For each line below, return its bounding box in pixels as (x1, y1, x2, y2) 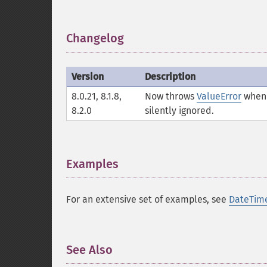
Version (72, 71, 104, 82)
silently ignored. (145, 105, 214, 116)
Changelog (66, 31, 124, 45)
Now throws (145, 91, 197, 102)
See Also (66, 243, 113, 257)
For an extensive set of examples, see (66, 194, 229, 205)
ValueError (197, 91, 241, 102)
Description (145, 71, 195, 82)
